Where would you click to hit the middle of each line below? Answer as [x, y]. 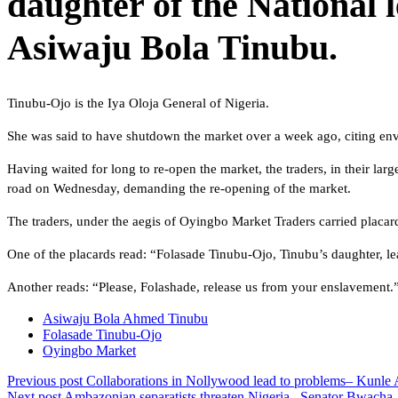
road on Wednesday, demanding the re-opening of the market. [179, 189]
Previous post [45, 381]
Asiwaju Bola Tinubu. [172, 48]
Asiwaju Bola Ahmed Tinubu [125, 319]
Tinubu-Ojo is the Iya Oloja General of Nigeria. [138, 103]
